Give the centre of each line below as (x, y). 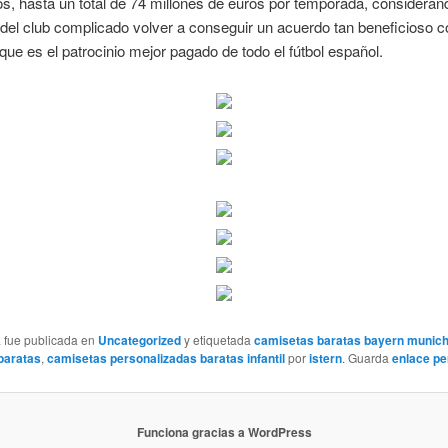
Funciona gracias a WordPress (224, 432)
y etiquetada (217, 340)
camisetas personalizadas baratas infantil (165, 358)
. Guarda (366, 358)
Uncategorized (139, 340)
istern (325, 358)
